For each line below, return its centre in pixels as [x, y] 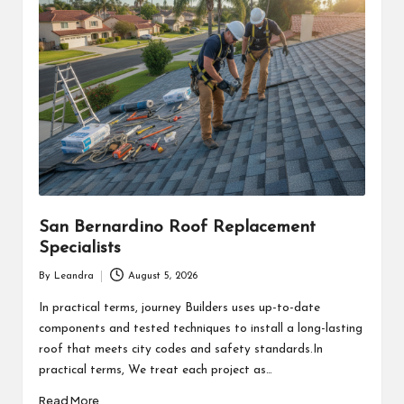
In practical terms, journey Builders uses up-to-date [179, 308]
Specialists [79, 249]
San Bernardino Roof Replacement [177, 228]
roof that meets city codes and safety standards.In [180, 349]
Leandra [73, 276]
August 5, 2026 [163, 276]
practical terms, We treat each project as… [155, 370]
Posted [53, 284]
